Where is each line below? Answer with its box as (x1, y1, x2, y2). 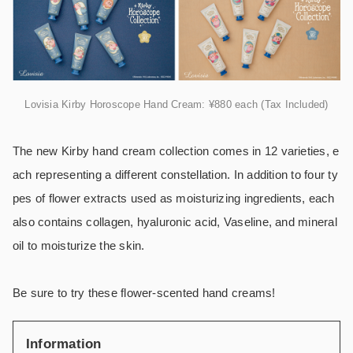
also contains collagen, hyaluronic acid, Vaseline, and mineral (13, 215, 337, 229)
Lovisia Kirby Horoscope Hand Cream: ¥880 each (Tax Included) (24, 98, 329, 111)
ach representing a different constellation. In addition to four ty (13, 168, 338, 182)
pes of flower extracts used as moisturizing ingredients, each (13, 191, 335, 206)
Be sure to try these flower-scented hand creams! (13, 286, 276, 300)
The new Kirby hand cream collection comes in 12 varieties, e (13, 144, 340, 158)
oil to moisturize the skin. (13, 239, 148, 253)
